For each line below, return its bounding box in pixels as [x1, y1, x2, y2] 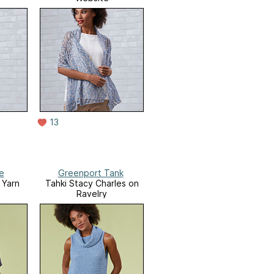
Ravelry [76, 188, 107, 199]
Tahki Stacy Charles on [45, 178, 139, 189]
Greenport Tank [57, 168, 124, 179]
